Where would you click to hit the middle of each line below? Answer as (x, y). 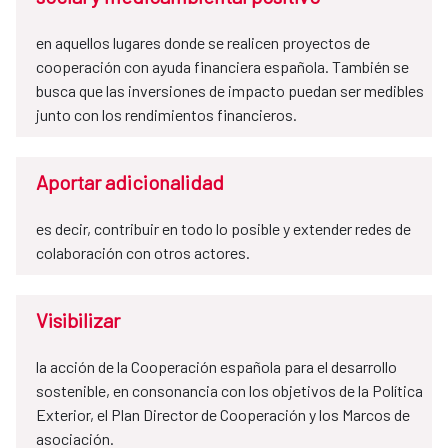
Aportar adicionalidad (130, 182)
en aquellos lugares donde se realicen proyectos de (203, 43)
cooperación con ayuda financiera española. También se (222, 67)
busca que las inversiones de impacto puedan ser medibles (230, 91)
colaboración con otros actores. (143, 253)
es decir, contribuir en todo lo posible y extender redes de (223, 229)
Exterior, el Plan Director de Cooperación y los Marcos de (223, 415)
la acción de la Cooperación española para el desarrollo (216, 367)
